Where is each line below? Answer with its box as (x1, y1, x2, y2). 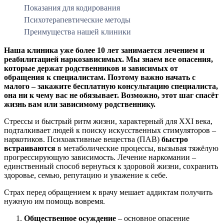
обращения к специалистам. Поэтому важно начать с (4, 72, 195, 81)
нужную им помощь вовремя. (4, 196, 105, 205)
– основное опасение (116, 213, 189, 222)
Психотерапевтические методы (24, 15, 130, 24)
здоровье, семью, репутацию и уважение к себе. (4, 170, 167, 179)
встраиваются (4, 143, 55, 152)
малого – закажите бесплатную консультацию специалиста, (4, 81, 218, 90)
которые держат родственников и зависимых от (4, 63, 178, 72)
